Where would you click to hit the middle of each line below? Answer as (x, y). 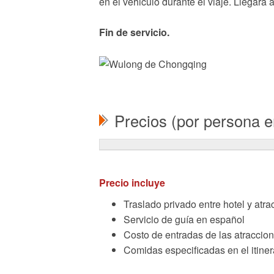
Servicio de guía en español (184, 220)
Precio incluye (132, 183)
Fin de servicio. (135, 32)
